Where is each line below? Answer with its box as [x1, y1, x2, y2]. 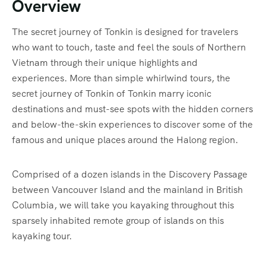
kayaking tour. [12, 230, 72, 243]
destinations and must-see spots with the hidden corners [12, 103, 253, 116]
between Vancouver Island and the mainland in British [12, 183, 243, 197]
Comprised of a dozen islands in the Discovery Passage [12, 168, 248, 181]
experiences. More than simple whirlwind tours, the [12, 72, 230, 85]
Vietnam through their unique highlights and [12, 56, 198, 69]
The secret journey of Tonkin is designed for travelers [12, 26, 238, 39]
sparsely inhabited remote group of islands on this [12, 214, 224, 227]
